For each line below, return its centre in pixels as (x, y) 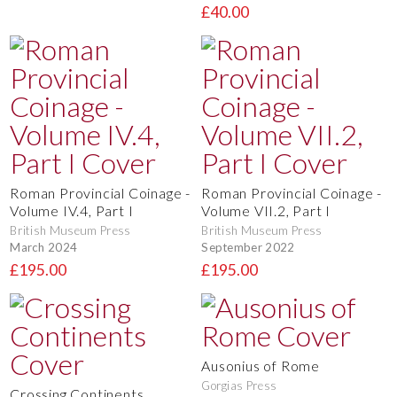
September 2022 (248, 247)
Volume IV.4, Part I (72, 210)
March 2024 (44, 247)
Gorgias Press (239, 385)
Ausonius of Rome (261, 365)
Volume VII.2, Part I (266, 210)
